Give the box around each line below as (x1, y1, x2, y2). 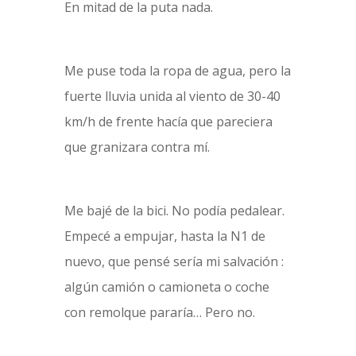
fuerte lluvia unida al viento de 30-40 (64, 87, 281, 105)
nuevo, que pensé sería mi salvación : (64, 253, 284, 270)
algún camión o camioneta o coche (64, 278, 269, 296)
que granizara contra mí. (64, 138, 210, 156)
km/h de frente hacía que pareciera (64, 113, 273, 130)
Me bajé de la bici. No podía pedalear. (64, 202, 284, 219)
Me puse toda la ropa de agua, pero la (64, 62, 291, 79)
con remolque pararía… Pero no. (64, 304, 255, 321)
